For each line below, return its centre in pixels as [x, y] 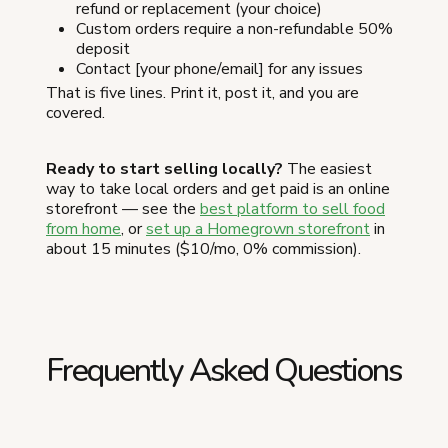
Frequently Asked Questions [223, 371]
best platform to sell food [292, 209]
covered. [75, 113]
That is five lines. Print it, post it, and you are [202, 93]
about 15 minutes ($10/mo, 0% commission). [203, 249]
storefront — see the [123, 209]
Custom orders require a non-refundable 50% [234, 29]
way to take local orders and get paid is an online [218, 189]
